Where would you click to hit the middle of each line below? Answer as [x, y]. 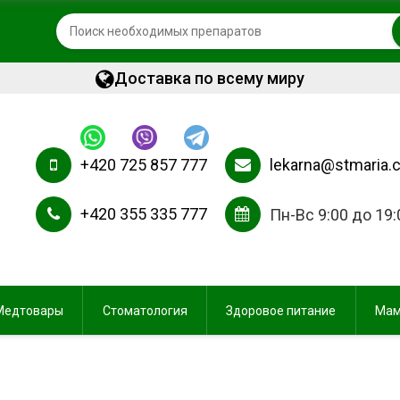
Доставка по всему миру [209, 78]
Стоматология [145, 310]
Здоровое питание [281, 310]
